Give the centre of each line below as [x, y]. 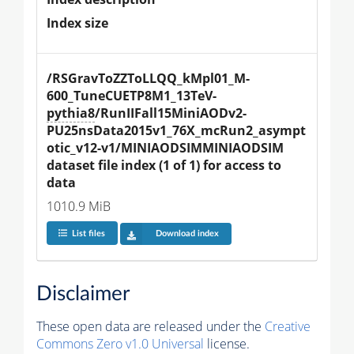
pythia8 [71, 113]
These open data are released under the [151, 327]
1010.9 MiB [79, 206]
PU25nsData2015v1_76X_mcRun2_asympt [176, 130]
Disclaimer [83, 294]
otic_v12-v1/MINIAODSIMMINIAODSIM [167, 147]
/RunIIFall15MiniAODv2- [171, 113]
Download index [187, 234]
